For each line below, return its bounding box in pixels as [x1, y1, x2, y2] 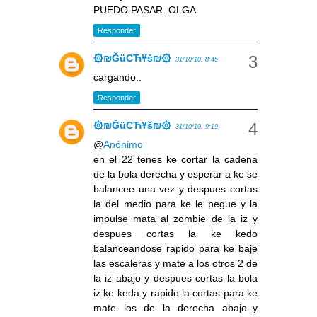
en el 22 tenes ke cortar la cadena [93, 154, 258, 166]
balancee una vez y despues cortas [93, 183, 258, 195]
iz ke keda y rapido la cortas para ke [93, 287, 258, 299]
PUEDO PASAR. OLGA [93, 4, 196, 16]
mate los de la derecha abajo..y [93, 302, 258, 314]
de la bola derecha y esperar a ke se [93, 168, 258, 180]
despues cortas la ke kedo [93, 228, 258, 240]
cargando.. [93, 71, 142, 83]
